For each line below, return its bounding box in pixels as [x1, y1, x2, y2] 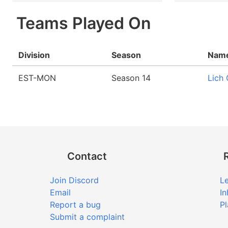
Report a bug [49, 199, 101, 210]
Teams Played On [12, 13, 151, 33]
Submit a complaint [49, 212, 125, 222]
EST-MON [18, 73, 56, 83]
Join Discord [49, 175, 99, 185]
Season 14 [111, 73, 151, 83]
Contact [67, 150, 107, 162]
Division [18, 50, 50, 60]
